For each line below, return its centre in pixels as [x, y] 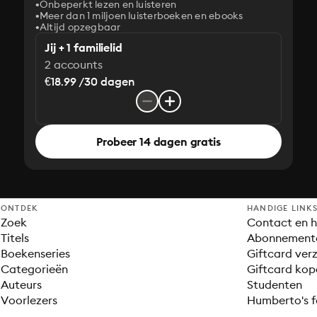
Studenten [275, 284]
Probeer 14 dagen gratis [158, 142]
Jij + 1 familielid [83, 47]
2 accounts [74, 64]
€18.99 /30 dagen [90, 81]
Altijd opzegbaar [80, 27]
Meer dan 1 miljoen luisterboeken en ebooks [142, 16]
